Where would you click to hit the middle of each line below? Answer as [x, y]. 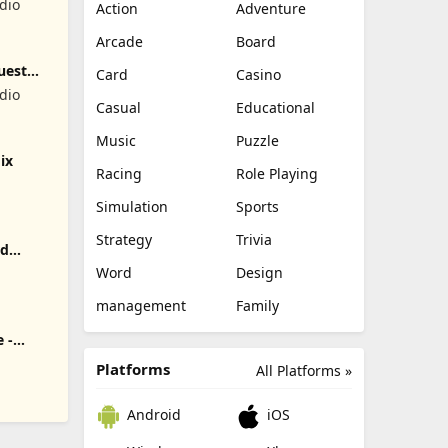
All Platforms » [304, 370]
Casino [258, 74]
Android [152, 415]
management [141, 305]
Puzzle [257, 140]
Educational [275, 107]
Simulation [132, 206]
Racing [119, 173]
